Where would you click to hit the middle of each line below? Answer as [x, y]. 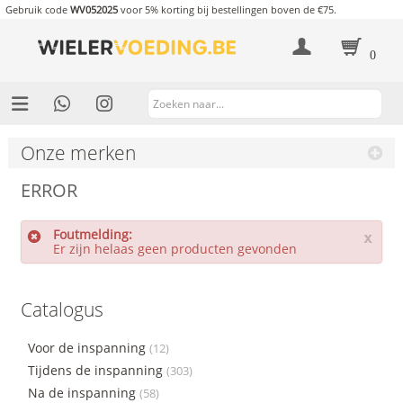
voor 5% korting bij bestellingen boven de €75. [227, 10]
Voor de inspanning [88, 347]
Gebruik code [37, 10]
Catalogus [62, 309]
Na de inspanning [83, 392]
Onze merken [78, 152]
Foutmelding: [92, 234]
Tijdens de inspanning [97, 370]
